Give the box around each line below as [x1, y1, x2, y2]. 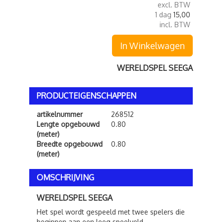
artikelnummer [37, 110, 83, 118]
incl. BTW [160, 20, 190, 29]
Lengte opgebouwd [37, 120, 100, 128]
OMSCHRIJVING [37, 172, 94, 182]
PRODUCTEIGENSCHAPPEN [37, 91, 136, 101]
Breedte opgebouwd [37, 140, 103, 148]
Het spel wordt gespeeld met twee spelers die [37, 208, 185, 216]
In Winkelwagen [120, 40, 185, 51]
